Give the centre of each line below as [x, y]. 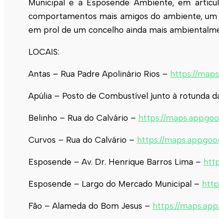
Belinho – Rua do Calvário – [83, 118]
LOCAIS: [44, 52]
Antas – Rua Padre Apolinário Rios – [99, 74]
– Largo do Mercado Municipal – [137, 184]
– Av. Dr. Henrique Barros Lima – [137, 162]
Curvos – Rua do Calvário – [83, 140]
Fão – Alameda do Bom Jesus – [90, 206]
